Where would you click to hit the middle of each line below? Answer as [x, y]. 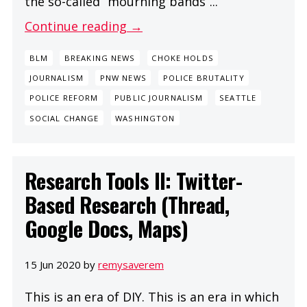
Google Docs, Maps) [107, 229]
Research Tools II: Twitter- [134, 181]
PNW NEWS [123, 78]
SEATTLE [238, 98]
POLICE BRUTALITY [204, 78]
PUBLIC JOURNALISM [159, 98]
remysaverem [131, 265]
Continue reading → [84, 26]
